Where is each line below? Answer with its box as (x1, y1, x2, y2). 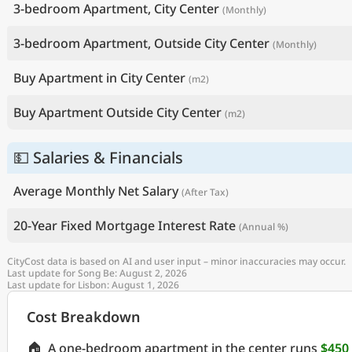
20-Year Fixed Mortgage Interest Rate (13, 217, 236, 235)
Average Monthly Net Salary (13, 182, 178, 200)
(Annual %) (239, 220, 288, 234)
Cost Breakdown (27, 307, 140, 327)
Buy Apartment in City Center (13, 69, 185, 87)
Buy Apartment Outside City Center (13, 104, 222, 122)
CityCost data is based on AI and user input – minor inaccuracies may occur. (7, 255, 346, 269)
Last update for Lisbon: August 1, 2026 (7, 278, 179, 292)
